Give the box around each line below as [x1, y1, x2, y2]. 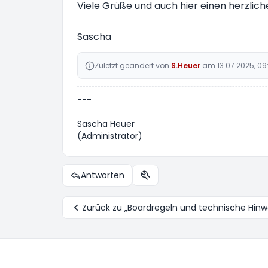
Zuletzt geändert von [95, 60, 171, 71]
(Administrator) [77, 130, 142, 142]
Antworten [81, 169, 124, 181]
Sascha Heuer [77, 118, 135, 130]
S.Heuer [171, 60, 200, 71]
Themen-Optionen [139, 174, 220, 187]
